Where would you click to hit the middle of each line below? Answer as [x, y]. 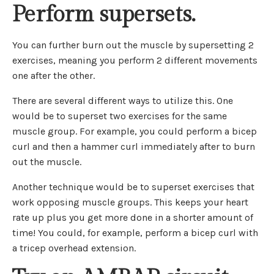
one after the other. [54, 76]
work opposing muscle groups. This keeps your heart [130, 202]
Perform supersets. [104, 15]
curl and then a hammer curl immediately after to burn [134, 147]
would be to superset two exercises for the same [120, 116]
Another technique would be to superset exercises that [133, 187]
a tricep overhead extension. [75, 248]
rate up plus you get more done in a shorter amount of [133, 218]
